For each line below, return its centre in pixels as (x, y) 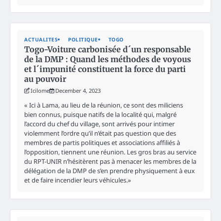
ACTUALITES (41, 39)
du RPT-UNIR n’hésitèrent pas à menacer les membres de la (110, 161)
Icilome (40, 90)
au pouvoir (45, 79)
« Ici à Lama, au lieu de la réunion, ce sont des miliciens (104, 105)
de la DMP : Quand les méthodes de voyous (108, 59)
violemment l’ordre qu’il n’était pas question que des (100, 133)
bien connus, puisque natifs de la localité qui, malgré (100, 114)
